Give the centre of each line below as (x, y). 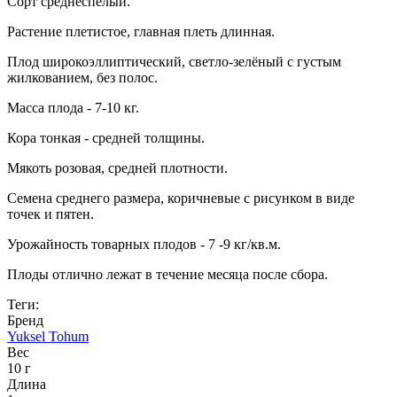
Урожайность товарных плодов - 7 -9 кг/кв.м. (146, 245)
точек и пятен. (52, 214)
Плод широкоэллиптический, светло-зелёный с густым (174, 62)
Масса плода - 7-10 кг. (75, 108)
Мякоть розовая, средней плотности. (117, 168)
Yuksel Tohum (48, 337)
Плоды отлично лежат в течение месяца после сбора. (167, 275)
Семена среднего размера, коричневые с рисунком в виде (181, 198)
